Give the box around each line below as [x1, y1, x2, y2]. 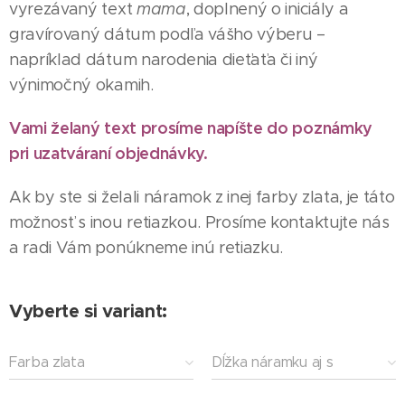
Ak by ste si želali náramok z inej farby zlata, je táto [9, 187, 395, 207]
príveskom [212, 379, 280, 396]
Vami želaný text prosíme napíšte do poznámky [9, 118, 372, 138]
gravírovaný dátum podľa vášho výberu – [9, 24, 325, 44]
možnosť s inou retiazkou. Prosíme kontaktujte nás [9, 212, 390, 232]
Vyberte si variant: [9, 299, 167, 323]
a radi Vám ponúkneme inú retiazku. [9, 238, 284, 258]
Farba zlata [9, 353, 85, 371]
